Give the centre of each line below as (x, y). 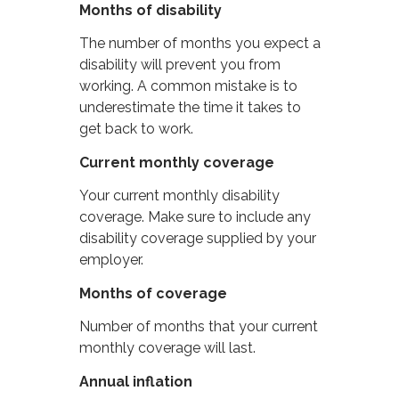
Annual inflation (136, 382)
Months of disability (151, 11)
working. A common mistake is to (189, 86)
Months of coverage (154, 294)
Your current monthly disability (180, 196)
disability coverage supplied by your (198, 239)
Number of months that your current (199, 327)
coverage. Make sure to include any (195, 217)
